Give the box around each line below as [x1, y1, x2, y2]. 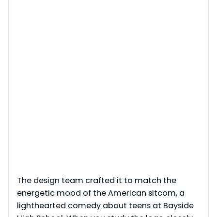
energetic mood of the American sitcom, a [16, 187, 185, 199]
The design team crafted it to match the [16, 175, 176, 186]
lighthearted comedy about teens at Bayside [16, 200, 194, 212]
